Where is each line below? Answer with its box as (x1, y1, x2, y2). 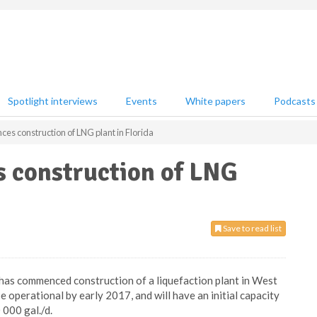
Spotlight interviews (8, 95, 98, 107)
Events (126, 95, 157, 107)
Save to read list (221, 223, 282, 234)
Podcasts (274, 95, 316, 107)
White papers (185, 95, 246, 107)
